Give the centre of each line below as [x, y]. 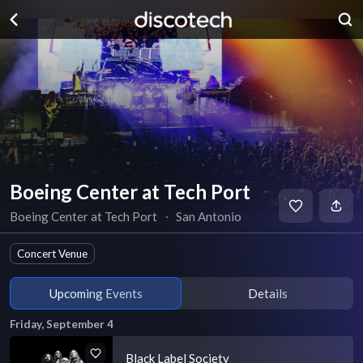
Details [267, 293]
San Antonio [209, 216]
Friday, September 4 [62, 324]
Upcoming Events [96, 293]
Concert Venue [52, 254]
